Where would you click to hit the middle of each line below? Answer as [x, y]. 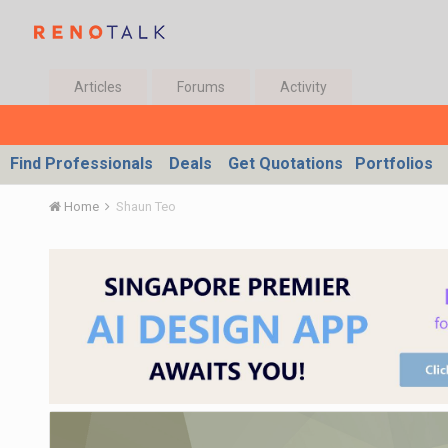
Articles [97, 87]
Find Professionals [81, 163]
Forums [200, 87]
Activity [303, 87]
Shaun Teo [145, 206]
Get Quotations [285, 163]
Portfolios [394, 163]
